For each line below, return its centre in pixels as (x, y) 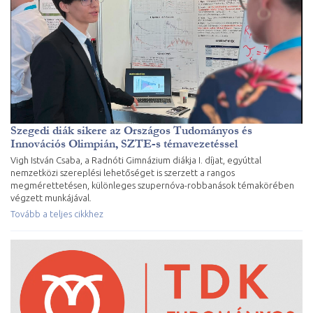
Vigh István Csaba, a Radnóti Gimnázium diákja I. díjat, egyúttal (136, 160)
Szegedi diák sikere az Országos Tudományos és (131, 130)
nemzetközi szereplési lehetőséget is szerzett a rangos (123, 172)
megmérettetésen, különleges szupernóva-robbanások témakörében (152, 185)
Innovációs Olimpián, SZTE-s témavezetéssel (124, 143)
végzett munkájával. (51, 197)
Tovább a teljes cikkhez (57, 213)
